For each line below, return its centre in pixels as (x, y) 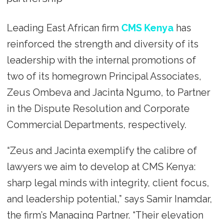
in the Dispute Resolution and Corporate (98, 108)
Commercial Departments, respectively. (98, 124)
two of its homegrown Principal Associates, (104, 76)
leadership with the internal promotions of (101, 60)
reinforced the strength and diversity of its (102, 44)
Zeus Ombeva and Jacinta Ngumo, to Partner (108, 92)
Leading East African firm (64, 28)
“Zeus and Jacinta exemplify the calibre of (102, 150)
